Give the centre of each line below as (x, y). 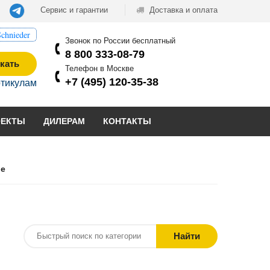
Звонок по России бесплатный (120, 40)
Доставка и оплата (182, 10)
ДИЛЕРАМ (64, 121)
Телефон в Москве (99, 68)
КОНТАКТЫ (127, 121)
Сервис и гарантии (74, 10)
